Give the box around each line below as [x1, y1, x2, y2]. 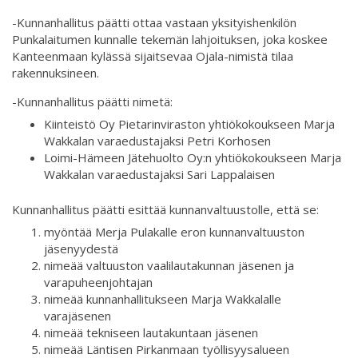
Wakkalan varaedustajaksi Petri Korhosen [44, 133, 271, 149]
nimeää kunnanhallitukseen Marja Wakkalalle [44, 291, 281, 308]
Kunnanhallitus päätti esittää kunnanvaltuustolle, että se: [12, 201, 319, 217]
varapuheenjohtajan [44, 274, 153, 291]
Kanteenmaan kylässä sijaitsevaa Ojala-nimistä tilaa [12, 47, 293, 64]
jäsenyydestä [44, 241, 118, 257]
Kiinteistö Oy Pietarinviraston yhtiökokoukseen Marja [44, 116, 335, 133]
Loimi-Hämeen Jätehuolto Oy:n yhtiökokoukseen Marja [44, 149, 341, 166]
